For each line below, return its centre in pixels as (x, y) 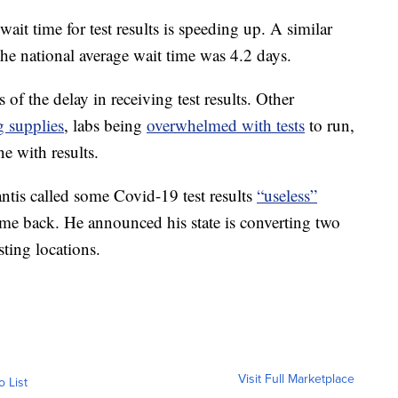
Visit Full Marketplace (296, 379)
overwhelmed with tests (226, 125)
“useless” (287, 195)
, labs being (105, 125)
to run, (330, 125)
